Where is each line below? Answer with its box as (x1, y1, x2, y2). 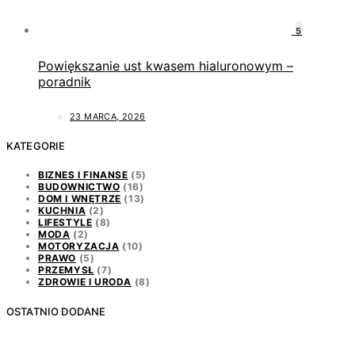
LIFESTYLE (38, 216, 93, 229)
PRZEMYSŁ (38, 264, 94, 277)
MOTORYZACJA (38, 240, 120, 253)
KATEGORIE (6, 139, 66, 152)
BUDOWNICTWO (38, 181, 120, 193)
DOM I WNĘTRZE (38, 193, 121, 205)
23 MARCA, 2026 (70, 111, 146, 123)
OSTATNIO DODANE (6, 305, 106, 319)
